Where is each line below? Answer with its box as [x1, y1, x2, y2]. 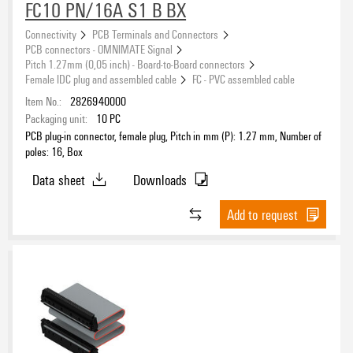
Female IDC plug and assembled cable [25, 70, 176, 87]
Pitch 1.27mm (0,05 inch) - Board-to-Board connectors [25, 55, 245, 72]
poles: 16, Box [25, 143, 83, 159]
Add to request [226, 205, 299, 225]
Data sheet [32, 169, 86, 189]
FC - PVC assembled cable [192, 70, 295, 87]
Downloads [132, 169, 188, 189]
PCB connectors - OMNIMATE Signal [25, 40, 173, 57]
